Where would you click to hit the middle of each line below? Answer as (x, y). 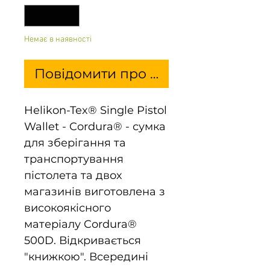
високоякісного (67, 208)
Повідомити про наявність (125, 74)
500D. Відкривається (83, 240)
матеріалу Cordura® (80, 224)
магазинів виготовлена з (95, 191)
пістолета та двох (73, 175)
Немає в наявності (58, 39)
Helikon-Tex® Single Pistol (96, 110)
